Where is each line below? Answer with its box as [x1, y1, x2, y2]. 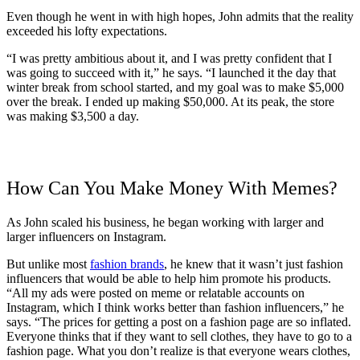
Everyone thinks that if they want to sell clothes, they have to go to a [6, 329, 352, 343]
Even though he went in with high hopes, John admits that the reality [6, 9, 354, 23]
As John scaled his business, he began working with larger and [6, 215, 324, 229]
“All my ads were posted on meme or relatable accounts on [6, 285, 305, 300]
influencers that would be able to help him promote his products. [6, 271, 331, 285]
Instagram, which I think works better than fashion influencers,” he [6, 300, 344, 314]
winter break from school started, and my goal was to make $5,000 [6, 80, 344, 94]
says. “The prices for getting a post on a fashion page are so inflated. [6, 314, 351, 329]
